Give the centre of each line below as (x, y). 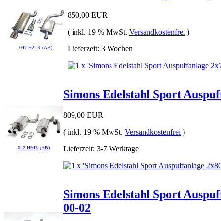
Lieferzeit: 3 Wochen (100, 48)
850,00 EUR (88, 15)
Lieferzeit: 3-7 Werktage (101, 148)
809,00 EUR (83, 115)
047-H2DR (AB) (36, 47)
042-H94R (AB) (34, 147)
